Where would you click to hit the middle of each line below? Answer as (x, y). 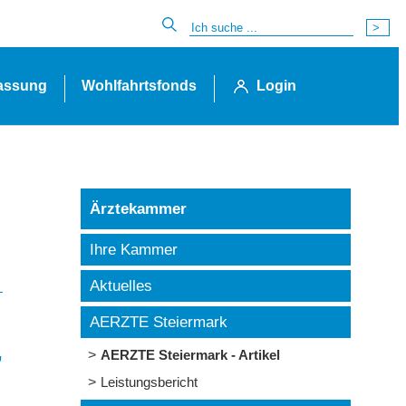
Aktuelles (121, 286)
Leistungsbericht (149, 382)
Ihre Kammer (134, 250)
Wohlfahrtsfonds (139, 86)
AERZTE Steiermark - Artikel (190, 355)
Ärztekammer (138, 209)
